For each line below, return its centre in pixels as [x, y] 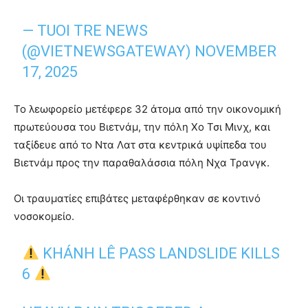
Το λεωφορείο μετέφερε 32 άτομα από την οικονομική [147, 109]
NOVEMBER [236, 51]
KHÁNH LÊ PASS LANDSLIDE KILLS [160, 253]
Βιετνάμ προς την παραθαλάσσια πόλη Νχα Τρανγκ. [142, 162]
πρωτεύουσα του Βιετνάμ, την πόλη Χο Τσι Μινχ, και [142, 126]
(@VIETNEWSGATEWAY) [109, 51]
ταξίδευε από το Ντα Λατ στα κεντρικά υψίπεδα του [140, 144]
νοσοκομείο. [44, 216]
